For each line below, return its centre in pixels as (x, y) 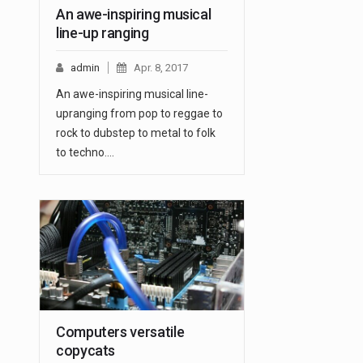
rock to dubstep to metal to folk (136, 133)
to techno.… (85, 153)
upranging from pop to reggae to (139, 114)
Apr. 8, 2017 (161, 68)
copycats (86, 351)
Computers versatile (120, 332)
